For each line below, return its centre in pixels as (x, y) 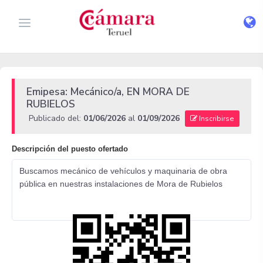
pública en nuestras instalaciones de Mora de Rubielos (121, 184)
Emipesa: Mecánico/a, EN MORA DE (108, 92)
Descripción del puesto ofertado (70, 149)
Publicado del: (56, 119)
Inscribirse (216, 119)
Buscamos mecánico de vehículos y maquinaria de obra (123, 171)
